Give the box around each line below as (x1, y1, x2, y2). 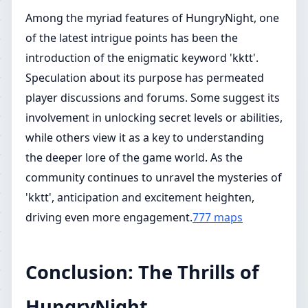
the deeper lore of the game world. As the (25, 150, 243, 165)
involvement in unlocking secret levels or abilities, (25, 110, 283, 125)
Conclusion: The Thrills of (25, 259, 259, 285)
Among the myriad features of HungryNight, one (25, 10, 279, 25)
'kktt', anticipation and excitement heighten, (25, 190, 254, 205)
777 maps (192, 210, 243, 225)
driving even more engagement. (25, 210, 192, 225)
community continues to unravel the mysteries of (25, 170, 282, 185)
